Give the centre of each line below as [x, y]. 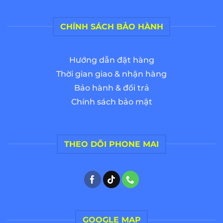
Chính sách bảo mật [111, 102]
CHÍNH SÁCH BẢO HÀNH [111, 26]
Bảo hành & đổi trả [111, 88]
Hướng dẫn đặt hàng [111, 60]
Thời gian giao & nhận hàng [111, 74]
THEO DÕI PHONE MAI [111, 144]
